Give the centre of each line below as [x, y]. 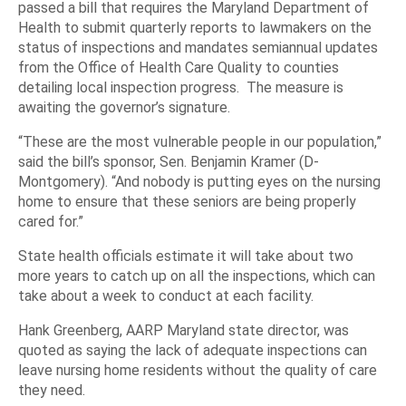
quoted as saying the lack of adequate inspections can [193, 350]
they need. [52, 390]
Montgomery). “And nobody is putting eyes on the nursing [199, 182]
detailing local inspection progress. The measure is [181, 87]
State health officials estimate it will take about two [186, 256]
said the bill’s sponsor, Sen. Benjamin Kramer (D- [169, 162]
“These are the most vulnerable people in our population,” [200, 142]
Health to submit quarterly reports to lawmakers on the [195, 28]
